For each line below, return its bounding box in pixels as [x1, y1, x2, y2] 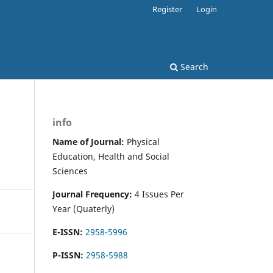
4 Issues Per [135, 188, 184, 200]
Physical [124, 135, 160, 147]
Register [152, 3, 183, 15]
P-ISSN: [52, 249, 83, 261]
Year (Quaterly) [52, 202, 115, 214]
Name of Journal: [52, 135, 124, 147]
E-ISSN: [52, 225, 83, 238]
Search [178, 60, 208, 73]
